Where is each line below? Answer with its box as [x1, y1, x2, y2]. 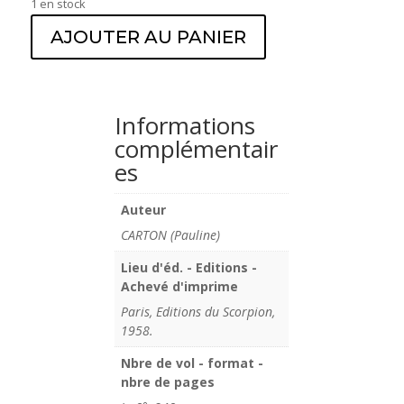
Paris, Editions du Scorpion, [121, 302, 276, 320]
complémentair [115, 132, 279, 165]
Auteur [121, 200, 167, 218]
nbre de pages [121, 372, 216, 390]
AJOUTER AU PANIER [50, 25, 246, 48]
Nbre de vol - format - [121, 353, 264, 372]
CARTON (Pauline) [121, 225, 221, 243]
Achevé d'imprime [121, 277, 239, 295]
